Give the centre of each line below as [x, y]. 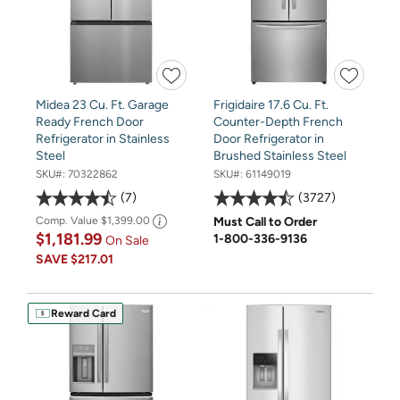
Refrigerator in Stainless [103, 138]
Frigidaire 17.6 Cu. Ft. [271, 104]
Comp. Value [68, 220]
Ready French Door [90, 121]
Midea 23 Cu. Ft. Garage [102, 104]
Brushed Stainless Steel [280, 155]
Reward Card [83, 314]
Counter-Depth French [278, 121]
